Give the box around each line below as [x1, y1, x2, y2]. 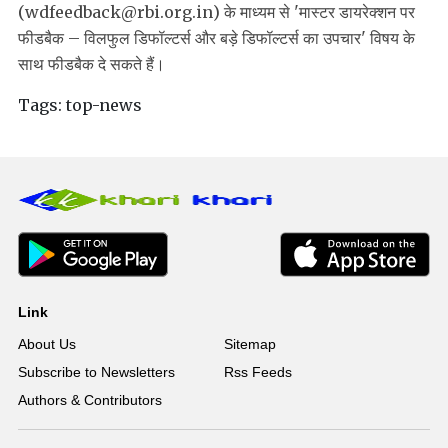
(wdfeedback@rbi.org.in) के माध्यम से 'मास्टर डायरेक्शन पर [18, 2, 415, 23]
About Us [18, 336, 76, 353]
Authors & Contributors [18, 392, 162, 409]
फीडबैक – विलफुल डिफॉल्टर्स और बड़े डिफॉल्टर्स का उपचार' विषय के [18, 28, 415, 49]
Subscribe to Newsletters [18, 364, 175, 381]
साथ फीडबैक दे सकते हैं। [18, 54, 165, 75]
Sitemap [223, 336, 276, 353]
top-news [66, 95, 142, 116]
